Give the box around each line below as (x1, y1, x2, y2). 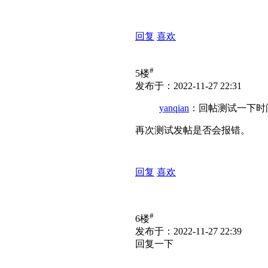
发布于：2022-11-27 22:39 (135, 226, 242, 237)
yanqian (159, 103, 189, 114)
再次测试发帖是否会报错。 (135, 125, 250, 136)
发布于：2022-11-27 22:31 (135, 81, 242, 92)
